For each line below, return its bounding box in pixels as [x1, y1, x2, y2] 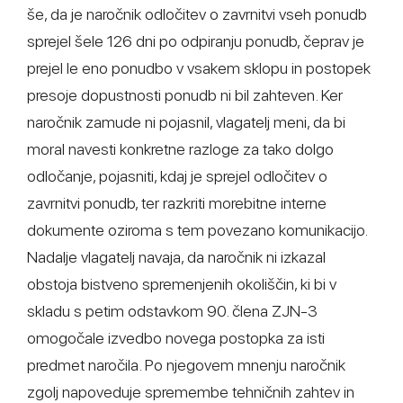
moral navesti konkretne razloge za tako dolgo [27, 139, 334, 158]
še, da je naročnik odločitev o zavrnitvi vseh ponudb [27, 4, 367, 23]
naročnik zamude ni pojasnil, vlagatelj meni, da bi [27, 112, 345, 131]
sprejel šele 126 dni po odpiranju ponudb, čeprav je [27, 31, 364, 50]
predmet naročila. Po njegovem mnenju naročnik [27, 355, 345, 374]
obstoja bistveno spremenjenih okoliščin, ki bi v [27, 274, 336, 293]
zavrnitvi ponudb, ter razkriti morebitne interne [27, 193, 327, 212]
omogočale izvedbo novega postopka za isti [27, 328, 325, 347]
